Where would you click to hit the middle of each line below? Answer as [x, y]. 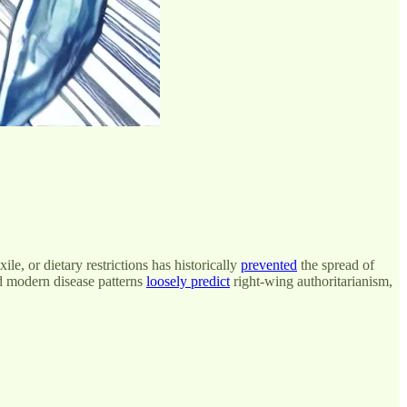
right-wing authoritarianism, [311, 282]
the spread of [336, 265]
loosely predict [188, 282]
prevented [269, 265]
